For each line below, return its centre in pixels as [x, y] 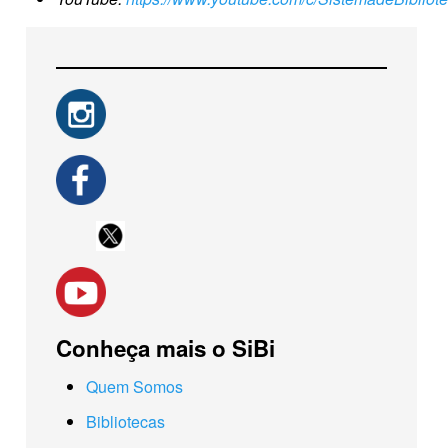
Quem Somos [134, 386]
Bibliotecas [125, 421]
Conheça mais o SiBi [165, 347]
